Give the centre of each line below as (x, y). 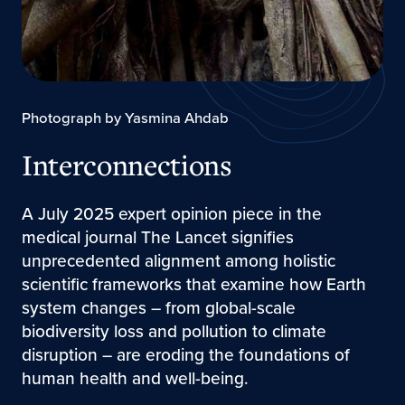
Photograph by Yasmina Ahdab (125, 118)
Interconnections (127, 165)
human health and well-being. (135, 378)
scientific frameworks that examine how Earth (193, 284)
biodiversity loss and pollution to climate (174, 331)
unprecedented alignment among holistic (178, 260)
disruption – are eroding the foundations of (185, 354)
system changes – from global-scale (158, 307)
